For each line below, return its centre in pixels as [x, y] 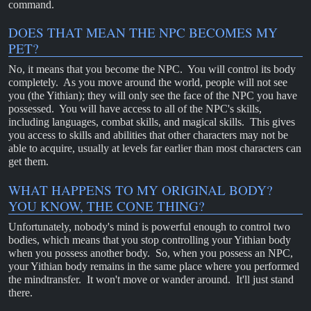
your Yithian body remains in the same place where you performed [154, 266]
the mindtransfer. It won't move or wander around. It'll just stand [151, 279]
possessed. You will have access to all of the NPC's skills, [135, 109]
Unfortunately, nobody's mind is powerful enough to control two [149, 226]
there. [20, 292]
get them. [28, 162]
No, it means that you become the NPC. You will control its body [152, 69]
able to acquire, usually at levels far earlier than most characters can [155, 149]
